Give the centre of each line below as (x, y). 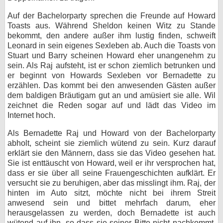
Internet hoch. (31, 115)
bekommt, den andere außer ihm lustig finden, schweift (111, 36)
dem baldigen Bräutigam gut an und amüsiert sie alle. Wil (111, 95)
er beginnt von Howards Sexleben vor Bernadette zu (111, 75)
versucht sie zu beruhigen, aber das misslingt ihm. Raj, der (111, 183)
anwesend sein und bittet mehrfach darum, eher (111, 203)
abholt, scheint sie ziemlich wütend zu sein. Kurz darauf (111, 143)
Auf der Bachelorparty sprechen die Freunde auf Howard (111, 16)
